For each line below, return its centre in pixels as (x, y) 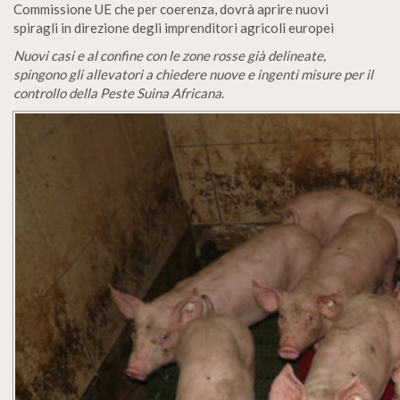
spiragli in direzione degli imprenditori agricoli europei (174, 27)
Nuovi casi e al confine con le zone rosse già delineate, (170, 55)
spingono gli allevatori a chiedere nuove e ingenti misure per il (193, 74)
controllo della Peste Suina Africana (117, 92)
